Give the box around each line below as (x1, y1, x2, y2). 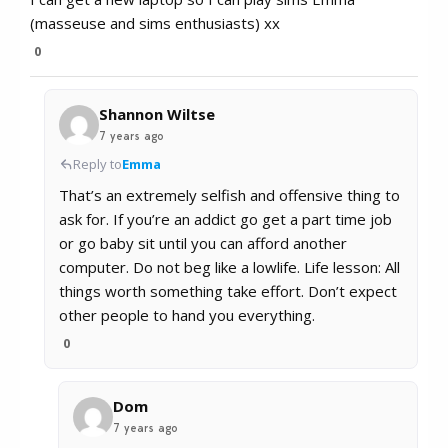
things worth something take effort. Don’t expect (59, 281, 397, 302)
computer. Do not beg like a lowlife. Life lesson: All (59, 257, 400, 278)
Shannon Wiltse (99, 104, 215, 125)
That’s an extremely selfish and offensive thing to (59, 185, 400, 206)
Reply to (73, 155, 122, 174)
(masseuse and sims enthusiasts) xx (30, 13, 280, 34)
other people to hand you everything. (59, 305, 315, 326)
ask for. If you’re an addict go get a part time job (59, 209, 392, 230)
